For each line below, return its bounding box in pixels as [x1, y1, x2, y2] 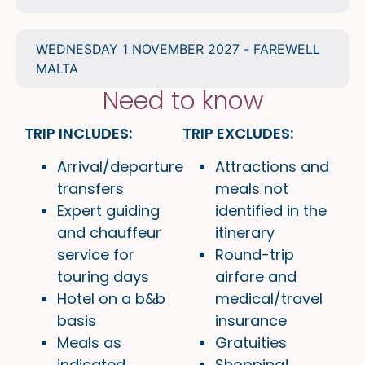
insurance [215, 310, 287, 332]
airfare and [215, 266, 297, 288]
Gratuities [215, 332, 291, 354]
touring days [57, 266, 149, 288]
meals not [215, 178, 288, 200]
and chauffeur [57, 222, 161, 244]
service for [57, 244, 134, 266]
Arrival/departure [57, 156, 183, 178]
